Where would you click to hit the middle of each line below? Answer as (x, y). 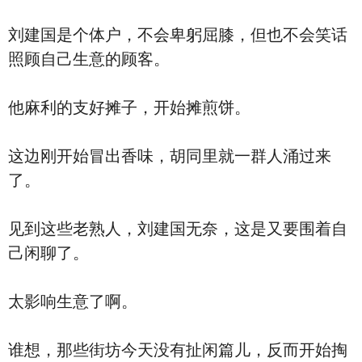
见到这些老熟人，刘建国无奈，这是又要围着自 (178, 229)
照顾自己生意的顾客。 (89, 59)
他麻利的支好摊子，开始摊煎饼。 (129, 107)
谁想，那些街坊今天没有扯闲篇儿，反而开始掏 (178, 350)
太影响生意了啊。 (73, 301)
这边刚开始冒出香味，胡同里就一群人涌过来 (170, 156)
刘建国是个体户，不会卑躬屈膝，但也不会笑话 (178, 35)
